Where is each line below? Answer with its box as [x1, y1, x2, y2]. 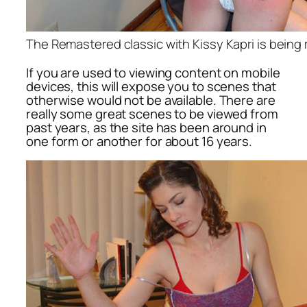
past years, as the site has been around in [26, 118, 267, 136]
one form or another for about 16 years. [26, 132, 253, 150]
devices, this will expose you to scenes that [26, 77, 276, 95]
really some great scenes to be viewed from [26, 104, 278, 123]
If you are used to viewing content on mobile [26, 63, 280, 82]
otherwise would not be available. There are [26, 90, 275, 109]
